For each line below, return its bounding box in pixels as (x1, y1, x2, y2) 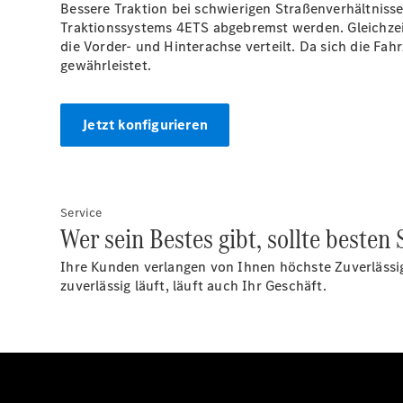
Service (60, 203, 103, 221)
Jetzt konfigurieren (82, 114, 209, 134)
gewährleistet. (60, 55, 152, 75)
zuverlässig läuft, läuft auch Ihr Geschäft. (60, 275, 327, 295)
